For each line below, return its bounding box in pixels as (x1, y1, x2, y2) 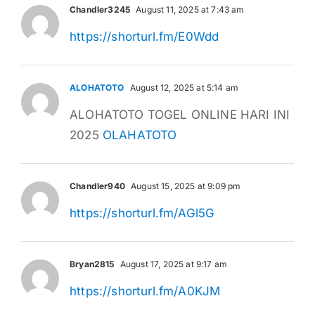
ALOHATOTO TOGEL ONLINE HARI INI (70, 107, 290, 122)
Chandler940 (70, 180, 125, 191)
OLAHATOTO (102, 127, 177, 142)
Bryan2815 (70, 258, 115, 269)
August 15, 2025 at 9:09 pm (128, 180, 241, 191)
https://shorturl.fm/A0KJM (70, 283, 221, 298)
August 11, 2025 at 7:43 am (134, 4, 245, 15)
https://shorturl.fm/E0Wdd (70, 29, 219, 44)
